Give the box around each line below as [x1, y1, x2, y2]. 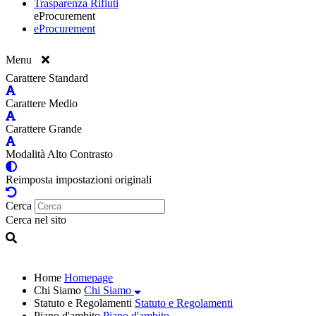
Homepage [64, 271, 113, 284]
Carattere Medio [6, 97, 78, 109]
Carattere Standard [6, 71, 88, 84]
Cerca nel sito [6, 213, 66, 226]
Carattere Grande [6, 122, 82, 135]
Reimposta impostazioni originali [6, 173, 152, 186]
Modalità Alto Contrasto [6, 147, 113, 160]
